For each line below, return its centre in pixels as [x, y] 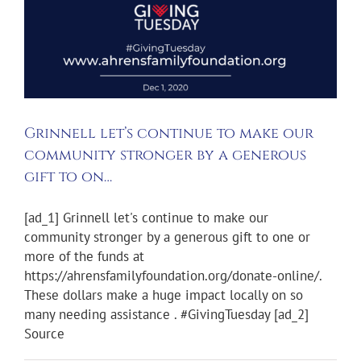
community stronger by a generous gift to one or [167, 237]
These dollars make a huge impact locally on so [164, 295]
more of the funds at [84, 257]
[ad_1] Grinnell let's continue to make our [146, 218]
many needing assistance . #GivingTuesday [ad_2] [166, 315]
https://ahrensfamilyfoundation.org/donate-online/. [173, 276]
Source [44, 334]
